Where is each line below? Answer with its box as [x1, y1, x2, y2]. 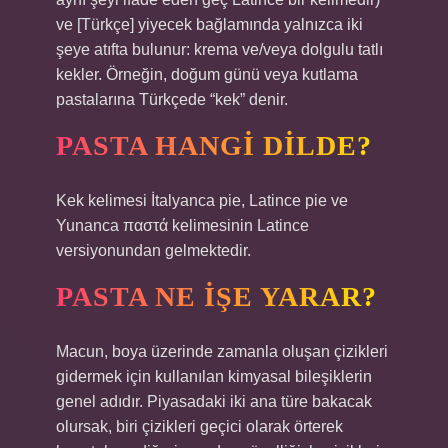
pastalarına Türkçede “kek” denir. [56, 91, 288, 108]
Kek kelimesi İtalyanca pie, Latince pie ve [56, 192, 348, 209]
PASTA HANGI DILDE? [56, 130, 372, 161]
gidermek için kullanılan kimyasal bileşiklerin [56, 368, 372, 385]
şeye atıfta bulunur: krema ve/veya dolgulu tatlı [56, 41, 383, 58]
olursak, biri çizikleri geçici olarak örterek [56, 418, 343, 435]
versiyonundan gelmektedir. [56, 242, 251, 259]
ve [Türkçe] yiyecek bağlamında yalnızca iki [56, 16, 363, 33]
